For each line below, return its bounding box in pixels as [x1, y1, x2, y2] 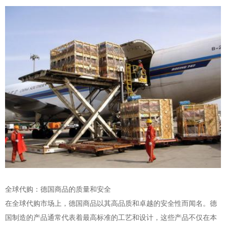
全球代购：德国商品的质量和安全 [5, 184, 111, 193]
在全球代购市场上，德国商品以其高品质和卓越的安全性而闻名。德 [5, 198, 217, 207]
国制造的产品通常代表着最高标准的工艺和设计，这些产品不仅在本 [5, 212, 217, 221]
